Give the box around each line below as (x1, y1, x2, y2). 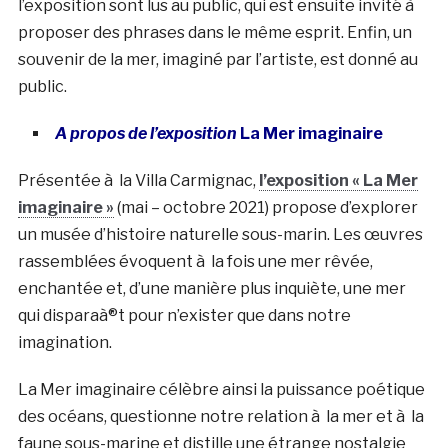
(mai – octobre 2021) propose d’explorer (113, 198, 418, 218)
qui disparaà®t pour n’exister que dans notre (17, 306, 351, 326)
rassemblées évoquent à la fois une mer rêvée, (17, 252, 373, 272)
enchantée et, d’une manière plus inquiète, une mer (17, 279, 406, 299)
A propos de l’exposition (54, 124, 237, 144)
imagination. (17, 333, 112, 353)
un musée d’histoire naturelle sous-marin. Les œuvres (17, 225, 423, 245)
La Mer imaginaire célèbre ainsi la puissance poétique (17, 380, 425, 400)
